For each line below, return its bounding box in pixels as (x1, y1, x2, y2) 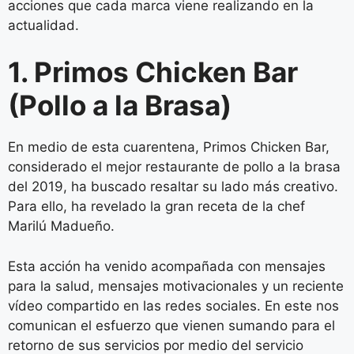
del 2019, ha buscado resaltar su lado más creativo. (8, 179, 338, 195)
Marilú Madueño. (8, 218, 115, 235)
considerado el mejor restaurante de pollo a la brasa (8, 159, 341, 175)
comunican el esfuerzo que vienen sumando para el (8, 317, 335, 333)
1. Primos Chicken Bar (8, 55, 298, 89)
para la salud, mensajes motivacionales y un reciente (8, 277, 344, 294)
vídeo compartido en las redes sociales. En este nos (8, 297, 339, 314)
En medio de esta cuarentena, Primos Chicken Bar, (8, 139, 330, 156)
